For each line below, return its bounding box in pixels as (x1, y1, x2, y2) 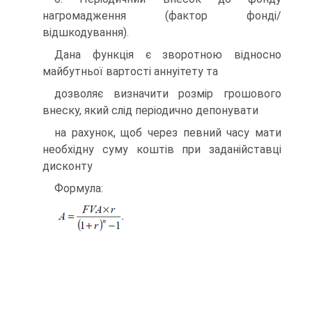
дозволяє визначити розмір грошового (54, 87, 281, 100)
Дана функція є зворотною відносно (54, 48, 281, 61)
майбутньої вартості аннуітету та (42, 65, 218, 78)
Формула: (54, 182, 103, 195)
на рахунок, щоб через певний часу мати (54, 126, 281, 139)
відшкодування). (42, 26, 129, 39)
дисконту (42, 159, 93, 173)
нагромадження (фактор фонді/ (42, 9, 281, 22)
